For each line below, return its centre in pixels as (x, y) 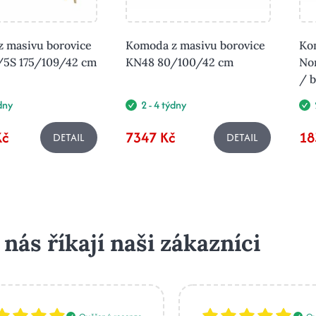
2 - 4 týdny (164, 105)
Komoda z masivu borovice (195, 45)
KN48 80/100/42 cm (180, 62)
